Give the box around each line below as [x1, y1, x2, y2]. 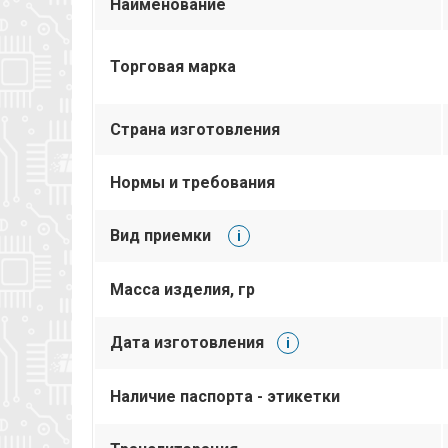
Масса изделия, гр [110, 279, 255, 299]
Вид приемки [110, 225, 215, 245]
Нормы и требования [110, 172, 275, 192]
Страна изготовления [110, 119, 280, 139]
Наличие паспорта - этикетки [110, 386, 340, 406]
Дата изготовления [110, 332, 264, 352]
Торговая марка [110, 56, 236, 76]
